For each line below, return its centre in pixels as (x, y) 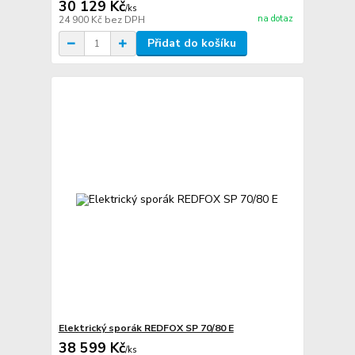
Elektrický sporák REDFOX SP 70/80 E (146, 328)
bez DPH (124, 20)
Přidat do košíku (191, 44)
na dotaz (275, 18)
